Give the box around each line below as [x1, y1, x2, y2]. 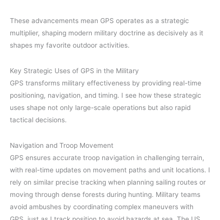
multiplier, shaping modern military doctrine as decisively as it [10, 28, 203, 37]
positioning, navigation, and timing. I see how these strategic [10, 91, 201, 99]
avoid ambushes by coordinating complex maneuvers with [10, 203, 193, 211]
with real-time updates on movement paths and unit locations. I [10, 166, 210, 174]
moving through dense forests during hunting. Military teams [10, 191, 200, 199]
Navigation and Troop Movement [10, 141, 113, 150]
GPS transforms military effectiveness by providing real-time [10, 79, 201, 87]
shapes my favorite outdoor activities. [10, 41, 130, 49]
